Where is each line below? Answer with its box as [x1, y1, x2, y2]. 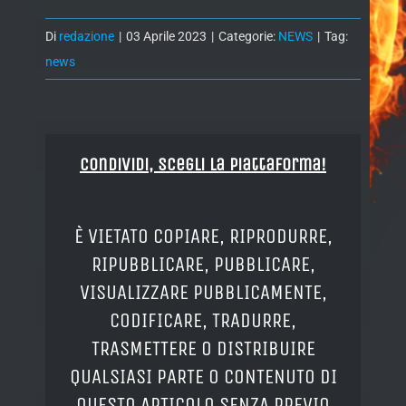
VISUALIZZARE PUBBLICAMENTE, [79, 279, 327, 304]
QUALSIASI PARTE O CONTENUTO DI [69, 363, 337, 389]
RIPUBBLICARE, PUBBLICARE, [91, 251, 315, 276]
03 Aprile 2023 [126, 29, 207, 44]
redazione [59, 29, 114, 44]
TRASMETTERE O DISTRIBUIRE [91, 335, 315, 361]
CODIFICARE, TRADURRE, [110, 307, 296, 333]
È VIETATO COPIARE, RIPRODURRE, [73, 223, 333, 248]
